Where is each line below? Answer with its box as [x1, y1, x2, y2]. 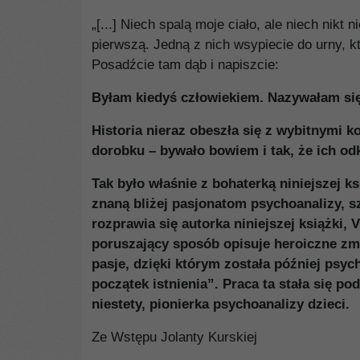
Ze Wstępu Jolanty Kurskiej [92, 329, 257, 345]
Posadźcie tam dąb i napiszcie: [92, 57, 279, 72]
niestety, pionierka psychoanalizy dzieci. [92, 297, 350, 312]
